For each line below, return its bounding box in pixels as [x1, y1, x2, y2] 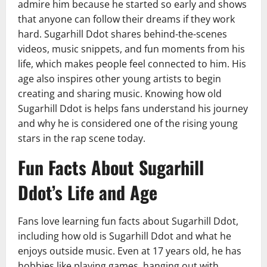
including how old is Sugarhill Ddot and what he [18, 229, 231, 243]
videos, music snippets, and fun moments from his [18, 42, 245, 56]
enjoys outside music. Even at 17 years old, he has [18, 244, 241, 258]
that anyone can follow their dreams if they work [18, 13, 235, 26]
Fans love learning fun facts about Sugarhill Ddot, [18, 215, 238, 228]
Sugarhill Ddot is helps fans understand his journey [18, 102, 248, 116]
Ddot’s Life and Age [18, 179, 157, 206]
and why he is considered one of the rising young [18, 117, 238, 131]
